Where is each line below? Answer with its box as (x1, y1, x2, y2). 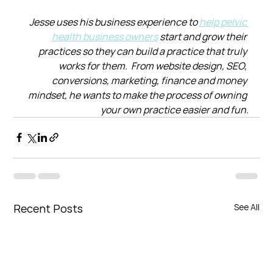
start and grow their (157, 29, 249, 43)
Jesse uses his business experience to (29, 15, 199, 29)
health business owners (51, 29, 158, 43)
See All (233, 200, 260, 213)
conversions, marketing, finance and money (51, 73, 249, 87)
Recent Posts (13, 200, 83, 216)
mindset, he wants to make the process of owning (27, 88, 249, 102)
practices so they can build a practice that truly (38, 44, 249, 58)
